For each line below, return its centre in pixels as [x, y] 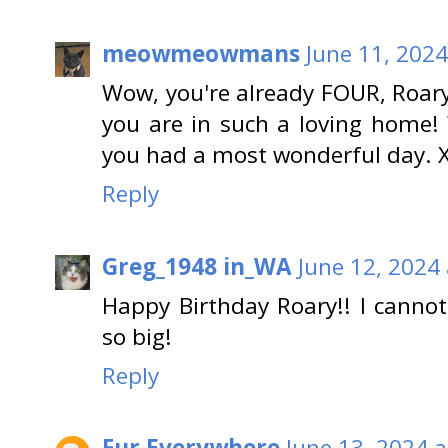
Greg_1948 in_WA [197, 266]
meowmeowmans [201, 54]
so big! [137, 336]
